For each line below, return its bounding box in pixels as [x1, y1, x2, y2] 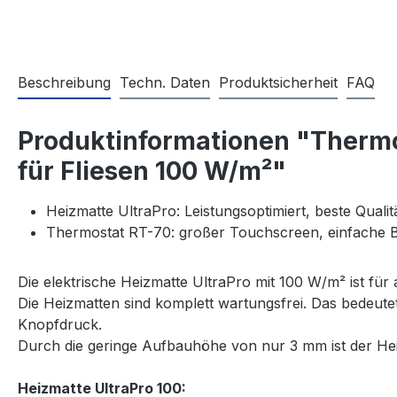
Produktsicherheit [219, 73, 338, 91]
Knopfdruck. [18, 315, 102, 333]
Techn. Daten [120, 73, 210, 91]
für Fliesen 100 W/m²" [18, 155, 286, 186]
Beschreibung [18, 73, 111, 91]
